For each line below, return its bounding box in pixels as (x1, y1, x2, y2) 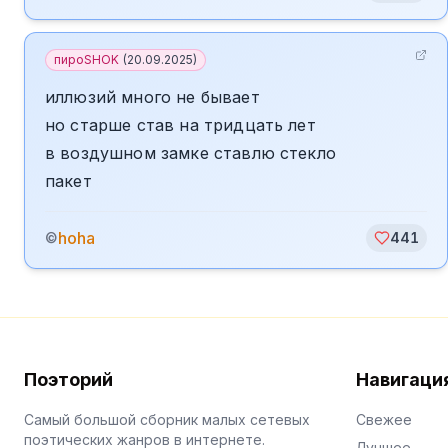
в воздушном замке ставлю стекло (45, 143, 336, 163)
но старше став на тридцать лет (45, 115, 316, 135)
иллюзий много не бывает (45, 87, 260, 107)
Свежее (356, 411, 412, 428)
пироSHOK (54, 52, 119, 67)
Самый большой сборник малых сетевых (24, 411, 310, 428)
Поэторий (24, 369, 113, 390)
